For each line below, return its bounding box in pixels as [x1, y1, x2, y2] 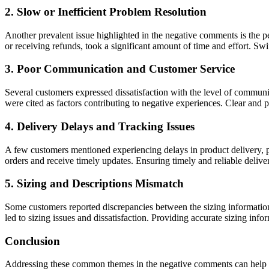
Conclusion [5, 234, 60, 247]
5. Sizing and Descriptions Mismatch [5, 177, 184, 190]
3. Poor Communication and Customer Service [5, 62, 235, 76]
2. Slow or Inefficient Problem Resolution [5, 5, 207, 18]
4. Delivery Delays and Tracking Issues [5, 119, 195, 133]
